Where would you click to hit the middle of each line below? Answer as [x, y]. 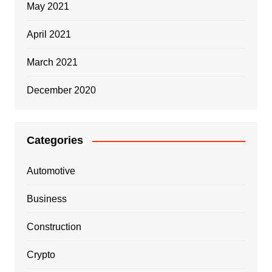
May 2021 [48, 7]
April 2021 [49, 35]
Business [46, 199]
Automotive [51, 171]
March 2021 [52, 63]
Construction [54, 227]
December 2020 [61, 90]
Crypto [41, 255]
